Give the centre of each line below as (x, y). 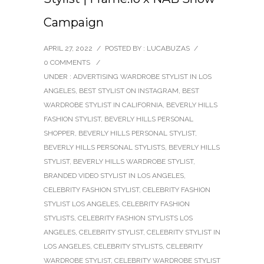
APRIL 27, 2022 (68, 48)
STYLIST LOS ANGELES (81, 204)
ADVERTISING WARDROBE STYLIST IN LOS (142, 76)
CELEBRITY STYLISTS (128, 246)
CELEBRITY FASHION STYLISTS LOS (135, 218)
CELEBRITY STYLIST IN (184, 232)
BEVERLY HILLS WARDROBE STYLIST (133, 161)
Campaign (74, 22)
